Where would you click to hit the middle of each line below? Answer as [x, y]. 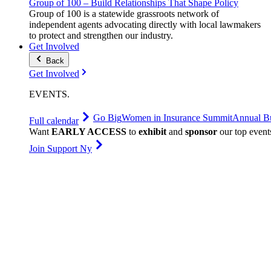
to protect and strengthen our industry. [101, 35]
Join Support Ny [60, 149]
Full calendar [54, 121]
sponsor [201, 132]
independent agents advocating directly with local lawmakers [145, 24]
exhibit [152, 132]
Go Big [107, 118]
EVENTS [48, 94]
